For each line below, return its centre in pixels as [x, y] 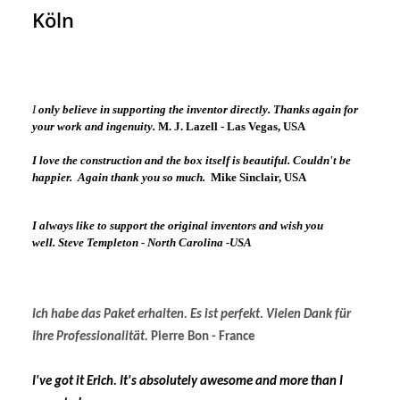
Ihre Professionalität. [92, 337]
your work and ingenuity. [95, 126]
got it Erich [84, 381]
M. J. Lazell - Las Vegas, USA [232, 126]
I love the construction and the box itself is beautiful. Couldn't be [192, 160]
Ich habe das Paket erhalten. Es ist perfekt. [149, 314]
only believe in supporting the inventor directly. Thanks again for [197, 109]
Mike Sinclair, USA [258, 177]
